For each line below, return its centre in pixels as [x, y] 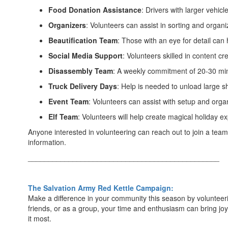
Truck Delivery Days [83, 86]
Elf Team [63, 117]
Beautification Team [83, 40]
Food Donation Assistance [95, 10]
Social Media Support [85, 55]
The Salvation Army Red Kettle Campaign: [101, 188]
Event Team [68, 101]
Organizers [67, 25]
